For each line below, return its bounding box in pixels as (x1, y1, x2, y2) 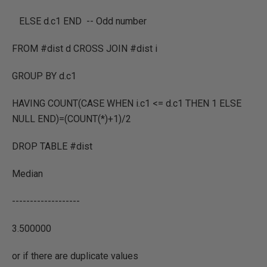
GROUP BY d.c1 (12, 70, 76, 82)
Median (12, 168, 74, 179)
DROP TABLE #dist (12, 141, 92, 152)
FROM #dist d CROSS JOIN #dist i (12, 43, 157, 54)
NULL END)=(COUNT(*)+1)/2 (12, 113, 131, 125)
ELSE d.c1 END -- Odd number (12, 15, 147, 27)
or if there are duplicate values (12, 250, 138, 262)
